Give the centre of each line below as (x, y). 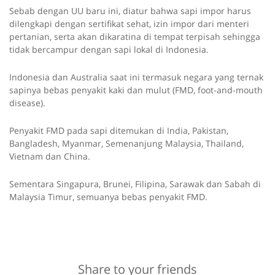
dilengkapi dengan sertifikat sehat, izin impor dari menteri (129, 24)
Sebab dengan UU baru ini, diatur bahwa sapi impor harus (130, 11)
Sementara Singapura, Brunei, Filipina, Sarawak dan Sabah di (135, 184)
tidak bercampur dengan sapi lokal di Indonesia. (109, 50)
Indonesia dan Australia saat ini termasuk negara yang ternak (136, 77)
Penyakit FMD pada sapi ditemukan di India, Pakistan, (119, 131)
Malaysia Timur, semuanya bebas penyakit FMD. (108, 197)
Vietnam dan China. (50, 157)
